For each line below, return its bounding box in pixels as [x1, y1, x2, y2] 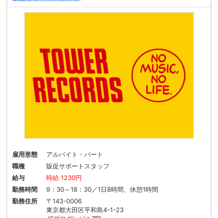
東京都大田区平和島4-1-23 [46, 206, 124, 214]
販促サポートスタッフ [46, 162, 110, 170]
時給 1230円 [46, 174, 82, 182]
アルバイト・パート [46, 150, 104, 159]
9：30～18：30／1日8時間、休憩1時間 [46, 185, 159, 194]
